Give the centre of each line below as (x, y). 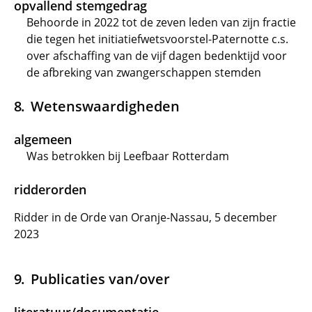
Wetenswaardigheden (105, 106)
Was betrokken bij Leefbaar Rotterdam (128, 156)
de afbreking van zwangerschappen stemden (144, 72)
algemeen (43, 139)
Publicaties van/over (100, 279)
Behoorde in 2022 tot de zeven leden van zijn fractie (161, 22)
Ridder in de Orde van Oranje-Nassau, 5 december (146, 217)
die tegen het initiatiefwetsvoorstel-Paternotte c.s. (157, 39)
